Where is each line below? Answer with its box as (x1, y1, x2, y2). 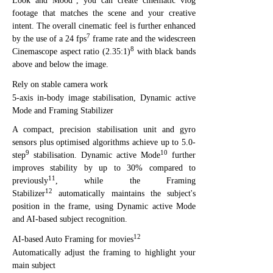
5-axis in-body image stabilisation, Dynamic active (12, 93, 196, 102)
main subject (12, 260, 55, 270)
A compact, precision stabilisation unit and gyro (12, 124, 196, 134)
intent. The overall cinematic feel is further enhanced (12, 21, 196, 30)
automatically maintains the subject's (52, 188, 196, 198)
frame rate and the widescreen (90, 34, 196, 43)
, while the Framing (55, 175, 196, 185)
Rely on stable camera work (12, 79, 108, 89)
